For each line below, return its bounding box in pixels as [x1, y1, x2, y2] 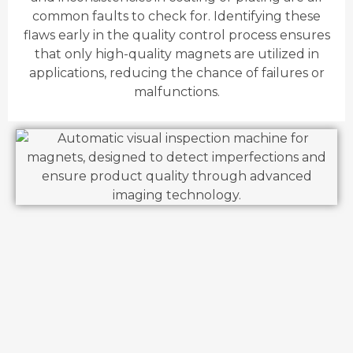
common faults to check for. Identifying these [32, 9, 321, 24]
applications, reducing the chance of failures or [28, 65, 325, 81]
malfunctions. [133, 84, 220, 100]
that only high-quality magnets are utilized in [34, 46, 319, 62]
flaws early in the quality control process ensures [23, 28, 330, 43]
